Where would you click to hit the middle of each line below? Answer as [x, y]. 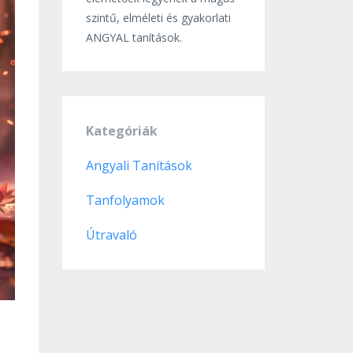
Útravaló [111, 235]
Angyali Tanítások [139, 165]
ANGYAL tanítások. [134, 37]
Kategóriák [121, 131]
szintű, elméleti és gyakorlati [158, 18]
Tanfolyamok [125, 200]
